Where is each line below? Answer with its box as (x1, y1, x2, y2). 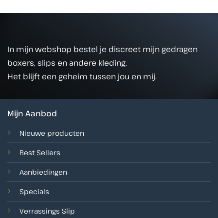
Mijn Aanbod (7, 108, 57, 119)
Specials (19, 187, 49, 197)
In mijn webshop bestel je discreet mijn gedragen (7, 43, 198, 54)
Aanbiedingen (19, 167, 67, 177)
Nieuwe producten (19, 128, 84, 138)
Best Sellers (19, 148, 60, 158)
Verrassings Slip (19, 206, 75, 216)
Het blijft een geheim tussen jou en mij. (7, 71, 157, 82)
